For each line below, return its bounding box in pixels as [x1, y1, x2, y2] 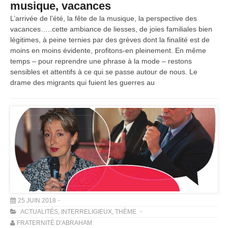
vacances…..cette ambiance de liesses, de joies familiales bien [10, 25, 212, 34]
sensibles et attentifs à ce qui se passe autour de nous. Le [10, 68, 197, 76]
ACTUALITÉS [20, 208, 58, 215]
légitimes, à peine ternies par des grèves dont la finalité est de [10, 36, 210, 44]
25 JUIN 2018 [18, 197, 56, 204]
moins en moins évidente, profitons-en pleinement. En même [10, 46, 206, 55]
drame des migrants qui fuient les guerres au [10, 78, 155, 87]
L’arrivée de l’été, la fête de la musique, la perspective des [10, 14, 197, 23]
